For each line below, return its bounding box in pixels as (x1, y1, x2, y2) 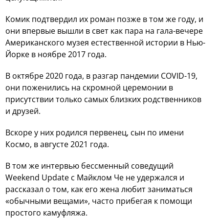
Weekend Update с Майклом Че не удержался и (5, 172, 185, 183)
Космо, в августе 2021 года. (5, 138, 109, 150)
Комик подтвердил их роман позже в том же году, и (5, 13, 204, 24)
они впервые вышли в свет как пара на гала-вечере (5, 25, 203, 36)
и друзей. (5, 105, 41, 116)
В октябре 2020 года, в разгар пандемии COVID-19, (5, 70, 198, 81)
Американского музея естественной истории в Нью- (5, 37, 206, 48)
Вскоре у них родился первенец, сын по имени (5, 127, 184, 138)
